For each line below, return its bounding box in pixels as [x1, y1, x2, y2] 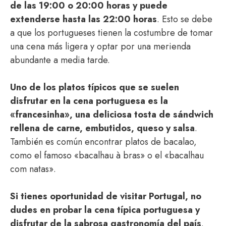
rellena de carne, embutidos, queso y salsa [10, 122, 195, 135]
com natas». [10, 162, 56, 176]
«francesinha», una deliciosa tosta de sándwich [10, 108, 213, 121]
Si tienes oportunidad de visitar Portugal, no [10, 190, 201, 203]
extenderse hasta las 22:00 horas [10, 13, 157, 26]
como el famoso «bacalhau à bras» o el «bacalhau [10, 149, 204, 162]
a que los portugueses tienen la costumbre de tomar [10, 26, 213, 39]
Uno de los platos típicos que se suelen [10, 81, 179, 94]
